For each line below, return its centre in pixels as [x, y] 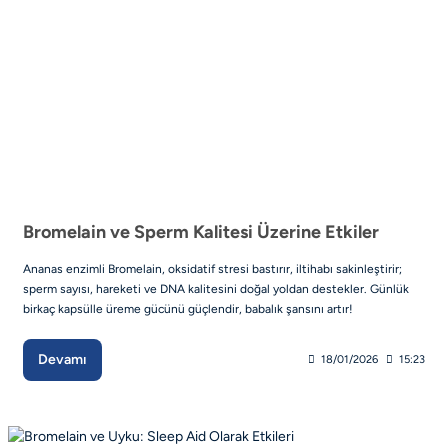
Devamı [62, 359]
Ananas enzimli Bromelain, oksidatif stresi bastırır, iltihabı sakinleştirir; [212, 268]
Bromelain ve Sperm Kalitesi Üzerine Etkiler [201, 231]
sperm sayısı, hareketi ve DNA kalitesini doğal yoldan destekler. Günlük [216, 288]
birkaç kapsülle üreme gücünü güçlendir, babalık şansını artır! [188, 308]
